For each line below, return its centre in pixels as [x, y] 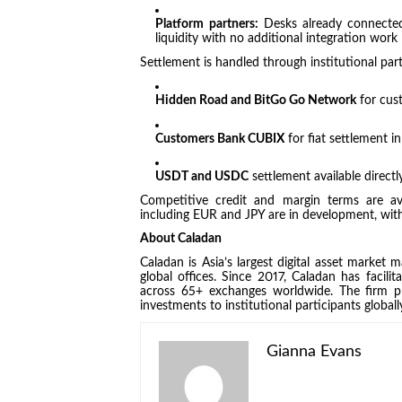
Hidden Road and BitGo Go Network [256, 101]
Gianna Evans [314, 352]
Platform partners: [207, 25]
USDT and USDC [202, 177]
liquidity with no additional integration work [277, 39]
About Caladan [180, 239]
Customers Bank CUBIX [220, 139]
